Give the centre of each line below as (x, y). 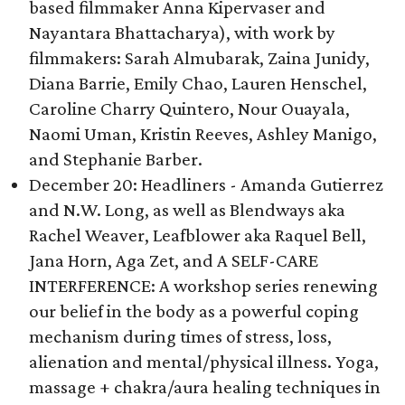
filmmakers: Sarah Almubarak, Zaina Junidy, (199, 58)
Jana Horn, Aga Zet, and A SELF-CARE (174, 260)
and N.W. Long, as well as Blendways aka (187, 210)
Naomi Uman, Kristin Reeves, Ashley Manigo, (203, 134)
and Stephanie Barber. (116, 159)
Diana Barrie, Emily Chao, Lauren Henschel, (198, 83)
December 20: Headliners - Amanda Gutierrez (206, 184)
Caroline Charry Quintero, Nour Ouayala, (189, 108)
